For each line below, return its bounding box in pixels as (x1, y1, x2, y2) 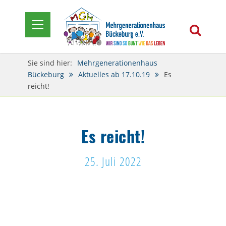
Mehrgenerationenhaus (77, 58, 157, 68)
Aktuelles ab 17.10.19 (78, 69, 150, 79)
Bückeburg (28, 69, 64, 79)
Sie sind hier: (28, 58, 72, 68)
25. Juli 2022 (84, 152, 142, 169)
